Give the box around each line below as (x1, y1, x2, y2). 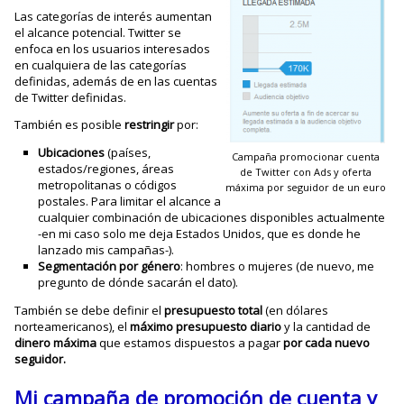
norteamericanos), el (14, 317, 131, 335)
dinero (14, 334, 51, 351)
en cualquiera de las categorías (14, 56, 188, 73)
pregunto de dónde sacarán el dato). (38, 273, 239, 290)
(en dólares (262, 301, 329, 318)
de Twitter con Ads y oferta (239, 164, 372, 179)
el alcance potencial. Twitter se (14, 23, 182, 41)
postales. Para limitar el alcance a (38, 192, 222, 209)
